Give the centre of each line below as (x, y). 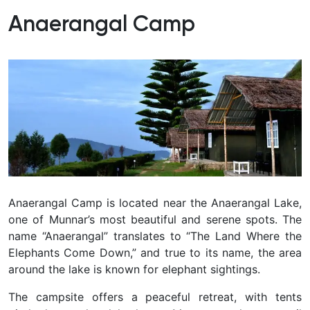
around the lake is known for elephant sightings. (134, 270)
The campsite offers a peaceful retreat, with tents (155, 297)
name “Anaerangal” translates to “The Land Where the (155, 236)
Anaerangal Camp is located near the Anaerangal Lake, (155, 203)
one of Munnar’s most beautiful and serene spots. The (155, 220)
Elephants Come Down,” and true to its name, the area (155, 253)
